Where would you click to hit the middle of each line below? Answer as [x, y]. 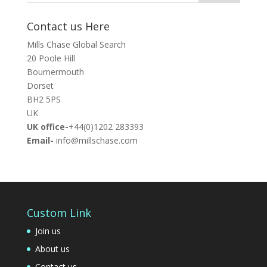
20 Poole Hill [51, 58]
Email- [40, 140]
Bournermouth [55, 72]
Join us [48, 231]
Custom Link [59, 213]
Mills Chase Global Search [76, 44]
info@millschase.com [95, 140]
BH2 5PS [44, 99]
